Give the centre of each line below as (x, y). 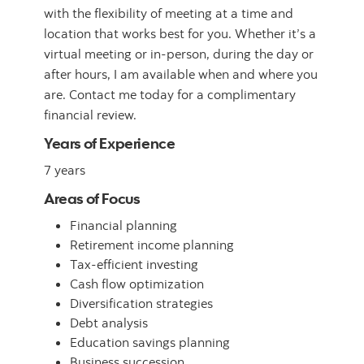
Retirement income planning (152, 245)
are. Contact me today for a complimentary (170, 95)
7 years (65, 170)
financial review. (90, 115)
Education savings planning (150, 342)
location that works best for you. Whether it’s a (180, 34)
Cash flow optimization (137, 284)
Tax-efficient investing (134, 264)
